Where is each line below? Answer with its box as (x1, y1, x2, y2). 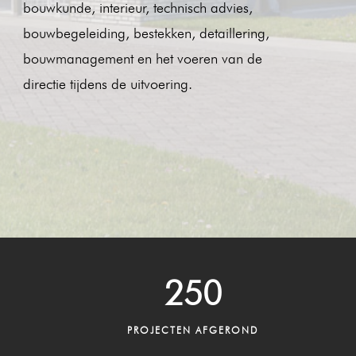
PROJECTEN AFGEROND (127, 323, 259, 336)
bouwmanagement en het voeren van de (22, 49, 262, 67)
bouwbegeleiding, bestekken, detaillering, (22, 24, 269, 41)
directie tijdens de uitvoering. (22, 75, 192, 92)
